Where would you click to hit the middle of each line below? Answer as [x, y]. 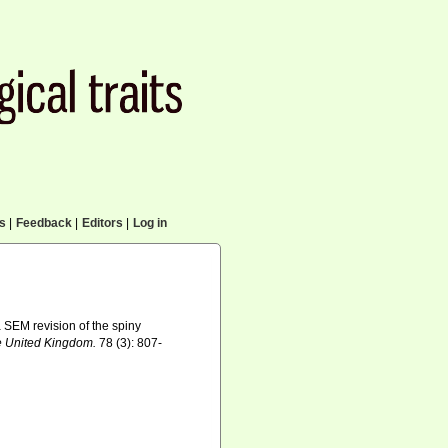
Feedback [43, 223]
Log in [149, 223]
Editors [102, 223]
